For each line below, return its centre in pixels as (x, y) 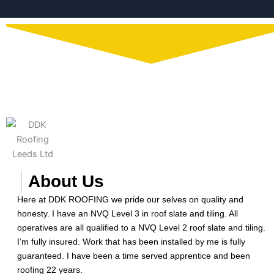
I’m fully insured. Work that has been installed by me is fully (131, 241)
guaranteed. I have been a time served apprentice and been (134, 255)
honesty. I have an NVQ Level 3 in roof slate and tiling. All (128, 213)
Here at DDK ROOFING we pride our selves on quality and (130, 199)
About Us (66, 181)
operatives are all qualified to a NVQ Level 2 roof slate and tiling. (141, 227)
